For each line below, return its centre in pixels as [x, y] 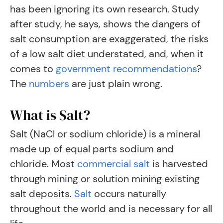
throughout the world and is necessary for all [111, 209]
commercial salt [113, 164]
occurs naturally [130, 194]
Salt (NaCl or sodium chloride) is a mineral [105, 134]
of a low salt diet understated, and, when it [107, 54]
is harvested [179, 164]
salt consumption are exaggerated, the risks [109, 39]
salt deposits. [42, 194]
